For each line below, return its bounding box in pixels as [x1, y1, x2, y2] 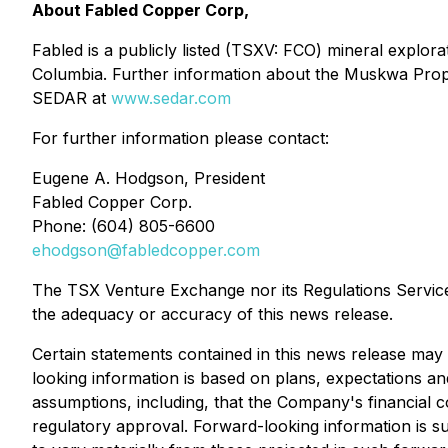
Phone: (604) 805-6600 [32, 216, 215, 236]
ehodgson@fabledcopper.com [32, 240, 260, 260]
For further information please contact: [32, 128, 329, 148]
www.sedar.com [111, 88, 231, 108]
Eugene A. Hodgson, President [32, 168, 265, 188]
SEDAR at [32, 88, 111, 108]
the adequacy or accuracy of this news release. [32, 304, 393, 324]
